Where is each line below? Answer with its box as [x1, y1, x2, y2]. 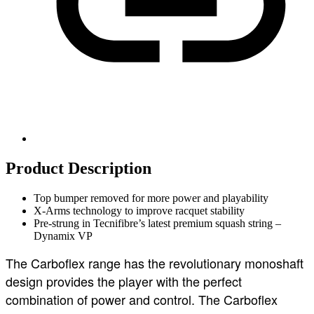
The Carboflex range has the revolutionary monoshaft [6, 253, 303, 272]
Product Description [6, 158, 151, 177]
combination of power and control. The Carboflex [6, 289, 278, 308]
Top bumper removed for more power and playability [34, 191, 268, 204]
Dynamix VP [34, 229, 93, 242]
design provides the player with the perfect [6, 271, 242, 290]
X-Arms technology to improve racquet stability [34, 204, 245, 217]
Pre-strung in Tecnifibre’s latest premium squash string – [34, 217, 281, 229]
